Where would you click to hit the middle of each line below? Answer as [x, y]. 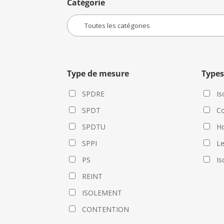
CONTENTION [106, 209]
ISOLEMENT [102, 193]
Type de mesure [98, 73]
